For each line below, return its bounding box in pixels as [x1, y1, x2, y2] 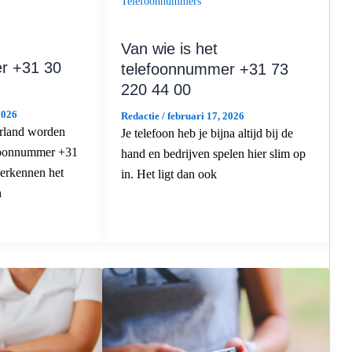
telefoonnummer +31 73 [120, 60, 288, 78]
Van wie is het [120, 39, 218, 57]
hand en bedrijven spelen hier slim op [120, 146, 306, 160]
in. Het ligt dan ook [120, 167, 217, 181]
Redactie [120, 109, 162, 122]
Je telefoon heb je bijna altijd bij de [120, 126, 293, 140]
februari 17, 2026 [167, 109, 244, 122]
